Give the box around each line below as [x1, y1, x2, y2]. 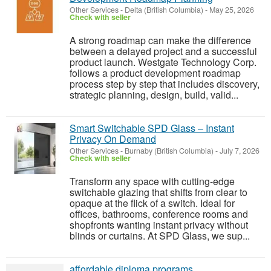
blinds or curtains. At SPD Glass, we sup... [70, 229, 250, 243]
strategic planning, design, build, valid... [70, 88, 238, 102]
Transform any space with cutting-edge [70, 174, 235, 188]
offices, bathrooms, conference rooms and [70, 207, 248, 221]
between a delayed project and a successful [70, 44, 257, 58]
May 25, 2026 [207, 4, 254, 15]
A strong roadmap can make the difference [70, 33, 251, 47]
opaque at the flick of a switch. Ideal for [70, 196, 235, 210]
